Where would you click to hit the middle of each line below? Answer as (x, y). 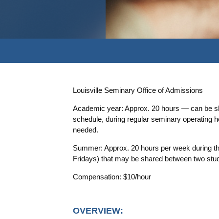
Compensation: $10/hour (112, 177)
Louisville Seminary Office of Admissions (138, 90)
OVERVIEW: (98, 211)
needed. (86, 130)
